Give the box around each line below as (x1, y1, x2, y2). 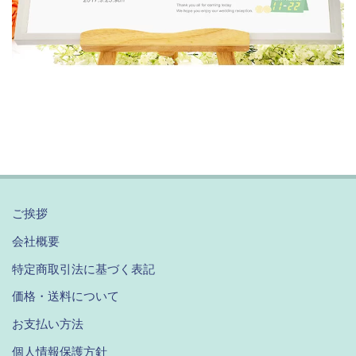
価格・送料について (12, 288, 120, 304)
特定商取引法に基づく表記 (12, 261, 156, 277)
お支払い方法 (12, 316, 84, 332)
